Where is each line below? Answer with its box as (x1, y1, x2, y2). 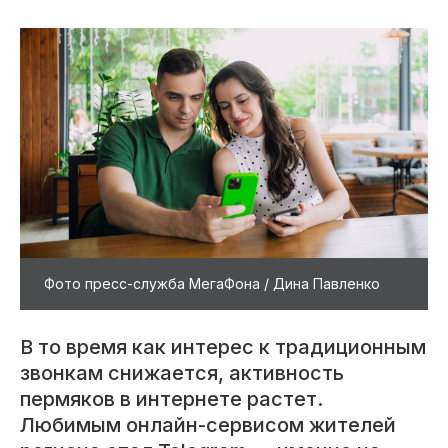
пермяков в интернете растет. (20, 386, 323, 411)
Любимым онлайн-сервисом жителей (20, 412, 396, 437)
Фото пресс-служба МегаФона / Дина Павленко (44, 274, 380, 292)
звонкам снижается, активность (20, 360, 344, 385)
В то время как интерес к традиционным (20, 334, 426, 359)
